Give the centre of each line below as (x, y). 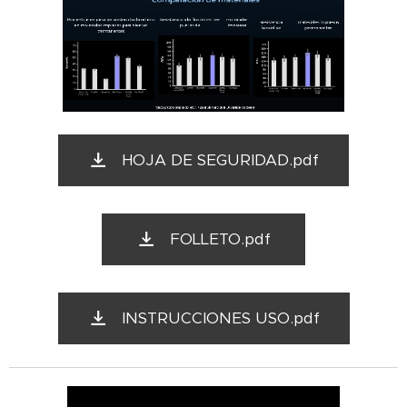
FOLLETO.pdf (220, 238)
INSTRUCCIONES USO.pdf (220, 318)
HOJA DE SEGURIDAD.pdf (220, 159)
